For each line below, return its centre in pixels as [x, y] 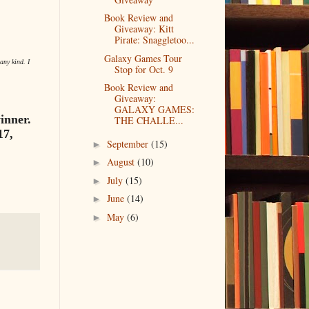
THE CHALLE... [149, 121]
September [129, 143]
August [122, 162]
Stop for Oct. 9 [143, 69]
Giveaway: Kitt [144, 29]
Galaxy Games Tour [143, 58]
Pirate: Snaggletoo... [154, 40]
